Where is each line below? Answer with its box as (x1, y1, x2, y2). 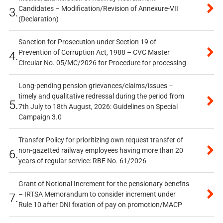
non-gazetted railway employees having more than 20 (18, 146, 183, 154)
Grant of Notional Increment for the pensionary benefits (18, 179, 189, 188)
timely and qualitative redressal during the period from (18, 92, 184, 100)
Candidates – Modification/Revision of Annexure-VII (18, 4, 178, 12)
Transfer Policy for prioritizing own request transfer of (18, 135, 183, 144)
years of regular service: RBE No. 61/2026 (18, 156, 146, 165)
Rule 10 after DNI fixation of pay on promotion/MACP (18, 200, 182, 209)
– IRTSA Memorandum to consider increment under (18, 190, 176, 198)
